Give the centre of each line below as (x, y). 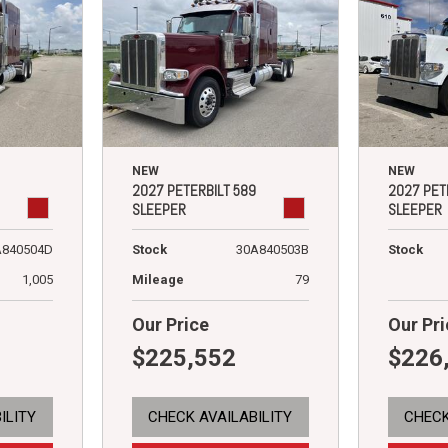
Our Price (170, 324)
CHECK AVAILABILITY (220, 416)
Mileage (157, 279)
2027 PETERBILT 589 (193, 190)
